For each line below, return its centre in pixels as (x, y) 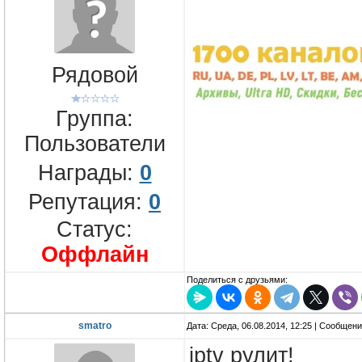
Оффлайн (95, 254)
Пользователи (95, 143)
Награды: (88, 173)
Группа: (95, 118)
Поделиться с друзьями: (237, 280)
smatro (95, 326)
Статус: (95, 229)
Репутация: (88, 202)
